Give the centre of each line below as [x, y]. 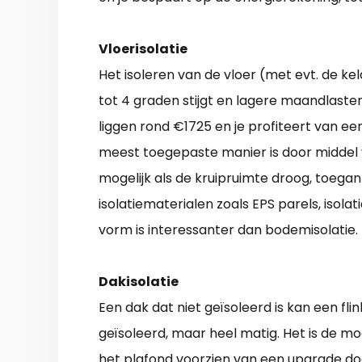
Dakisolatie [139, 282]
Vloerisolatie [143, 49]
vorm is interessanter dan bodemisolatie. [228, 230]
